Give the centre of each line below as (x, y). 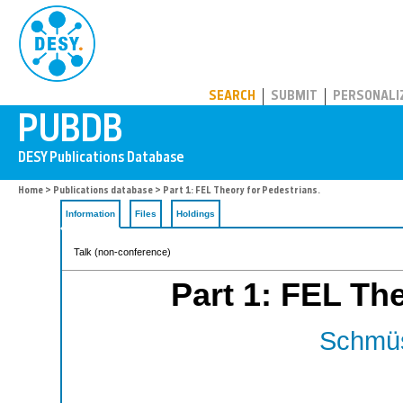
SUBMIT (294, 97)
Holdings (196, 214)
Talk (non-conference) (122, 252)
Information (90, 214)
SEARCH (232, 97)
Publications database (103, 191)
